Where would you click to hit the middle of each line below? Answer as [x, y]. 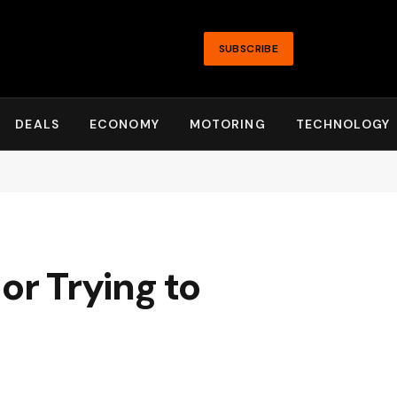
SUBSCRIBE [248, 49]
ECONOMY [124, 124]
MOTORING [227, 124]
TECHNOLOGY [343, 124]
